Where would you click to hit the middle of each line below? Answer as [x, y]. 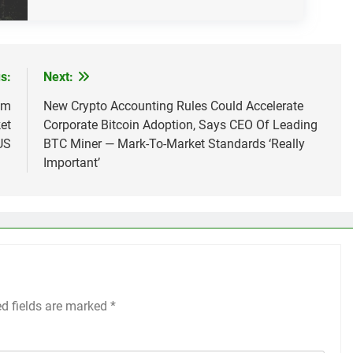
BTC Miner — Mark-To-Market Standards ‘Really [174, 144]
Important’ [71, 163]
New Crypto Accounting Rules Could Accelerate [173, 106]
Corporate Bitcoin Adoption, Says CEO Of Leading [180, 125]
